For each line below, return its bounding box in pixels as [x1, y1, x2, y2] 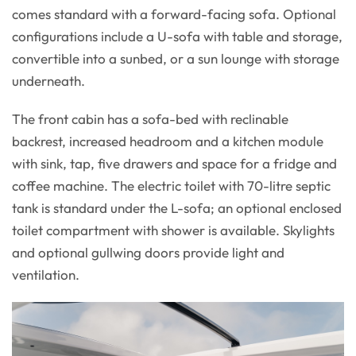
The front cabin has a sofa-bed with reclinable [12, 110, 288, 127]
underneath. [12, 72, 85, 89]
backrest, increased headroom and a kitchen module [12, 132, 323, 149]
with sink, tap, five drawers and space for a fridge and [12, 154, 337, 172]
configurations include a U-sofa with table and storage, [12, 27, 342, 44]
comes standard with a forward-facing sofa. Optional [12, 5, 336, 22]
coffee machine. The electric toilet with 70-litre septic [12, 176, 331, 194]
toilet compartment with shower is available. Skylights [12, 221, 335, 238]
